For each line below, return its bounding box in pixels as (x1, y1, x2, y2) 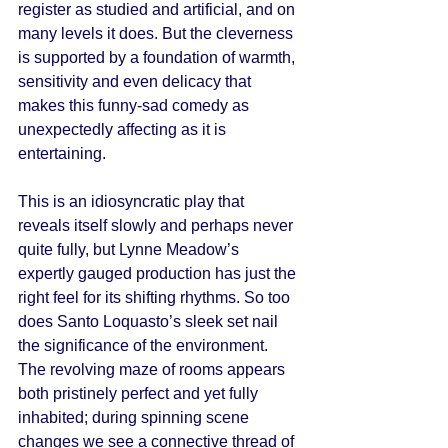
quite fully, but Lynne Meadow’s (18, 241, 243, 258)
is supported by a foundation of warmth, (18, 49, 299, 66)
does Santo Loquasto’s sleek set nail (18, 313, 282, 330)
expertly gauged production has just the (18, 265, 300, 282)
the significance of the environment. (18, 337, 272, 354)
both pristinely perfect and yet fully (18, 385, 262, 402)
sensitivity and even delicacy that (18, 73, 255, 90)
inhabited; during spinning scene (18, 409, 253, 426)
